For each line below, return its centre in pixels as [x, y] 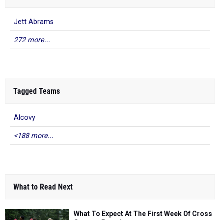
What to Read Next [43, 187]
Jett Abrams [34, 22]
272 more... [32, 40]
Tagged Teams [37, 91]
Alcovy [25, 118]
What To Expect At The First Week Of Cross [143, 214]
